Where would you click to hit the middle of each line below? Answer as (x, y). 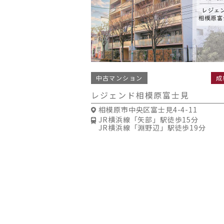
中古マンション (119, 77)
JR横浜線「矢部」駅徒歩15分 (148, 119)
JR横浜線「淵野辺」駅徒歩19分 (152, 127)
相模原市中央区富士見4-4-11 (148, 109)
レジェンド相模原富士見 (140, 95)
